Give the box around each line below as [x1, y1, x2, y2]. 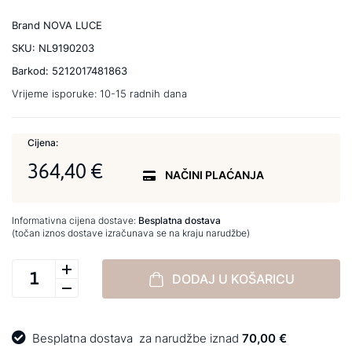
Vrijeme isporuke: [12, 87, 100, 100]
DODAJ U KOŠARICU [171, 271, 295, 287]
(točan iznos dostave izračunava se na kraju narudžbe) [12, 227, 250, 239]
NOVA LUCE [43, 19, 102, 31]
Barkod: [12, 64, 52, 77]
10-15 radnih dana [100, 87, 187, 100]
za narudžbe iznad [133, 331, 242, 346]
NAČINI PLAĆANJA [165, 168, 264, 181]
